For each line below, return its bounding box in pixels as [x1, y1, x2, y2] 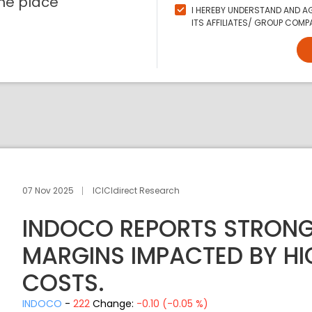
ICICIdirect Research [93, 184, 180, 196]
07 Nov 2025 [22, 184, 75, 196]
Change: [93, 297, 137, 311]
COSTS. [22, 267, 105, 299]
